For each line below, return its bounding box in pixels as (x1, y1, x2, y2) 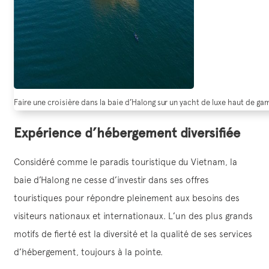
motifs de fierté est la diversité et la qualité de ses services (14, 228, 252, 239)
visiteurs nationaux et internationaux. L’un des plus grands (14, 210, 253, 221)
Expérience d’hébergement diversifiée (14, 124, 240, 141)
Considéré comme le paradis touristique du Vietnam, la (14, 156, 237, 167)
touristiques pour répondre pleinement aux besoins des (14, 192, 240, 203)
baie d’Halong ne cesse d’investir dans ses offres (14, 174, 209, 185)
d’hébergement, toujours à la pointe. (14, 246, 163, 257)
